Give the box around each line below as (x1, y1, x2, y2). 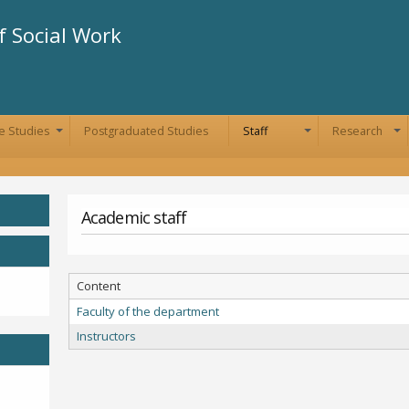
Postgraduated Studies (84, 123, 208, 139)
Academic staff (81, 206, 187, 228)
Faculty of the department (77, 303, 219, 320)
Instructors (77, 328, 136, 344)
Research (332, 123, 383, 139)
